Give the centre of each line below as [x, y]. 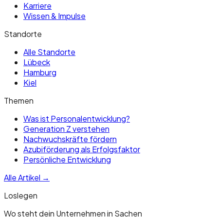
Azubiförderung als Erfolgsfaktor [82, 149]
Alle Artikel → [27, 177]
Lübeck [37, 62]
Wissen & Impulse [54, 16]
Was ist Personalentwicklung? [77, 118]
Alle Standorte [49, 52]
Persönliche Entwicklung [67, 159]
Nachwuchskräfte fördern [70, 139]
